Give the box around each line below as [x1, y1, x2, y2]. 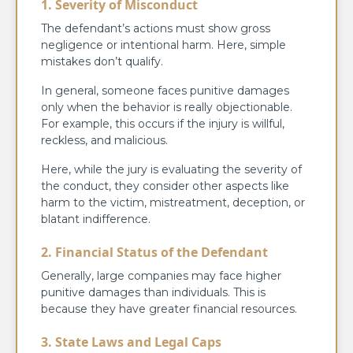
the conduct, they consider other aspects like [41, 178, 289, 193]
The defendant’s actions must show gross [41, 20, 270, 35]
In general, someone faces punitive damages [41, 83, 289, 98]
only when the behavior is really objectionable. [41, 99, 292, 114]
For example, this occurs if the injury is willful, [41, 116, 284, 131]
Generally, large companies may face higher [41, 268, 281, 283]
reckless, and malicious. [41, 132, 171, 147]
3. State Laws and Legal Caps [41, 333, 221, 351]
